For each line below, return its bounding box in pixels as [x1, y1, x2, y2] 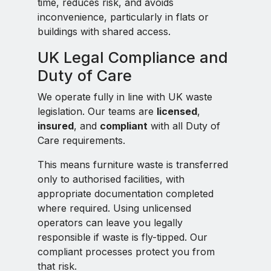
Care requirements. [38, 134, 125, 146]
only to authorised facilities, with [38, 173, 184, 185]
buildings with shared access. [38, 25, 171, 38]
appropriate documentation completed [38, 188, 214, 200]
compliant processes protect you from [38, 246, 215, 258]
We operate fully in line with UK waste [38, 91, 212, 103]
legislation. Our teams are [38, 105, 157, 117]
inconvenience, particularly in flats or [38, 11, 209, 23]
